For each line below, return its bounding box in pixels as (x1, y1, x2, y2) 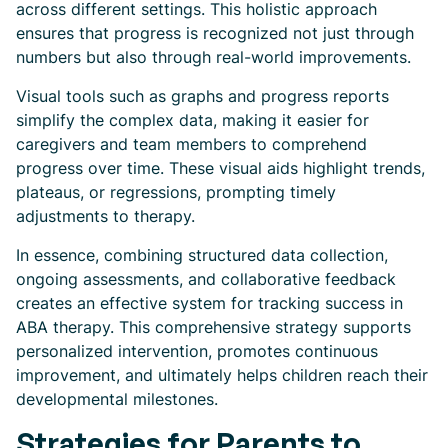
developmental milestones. (16, 389, 218, 409)
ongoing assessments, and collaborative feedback (16, 269, 396, 289)
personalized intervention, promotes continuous (16, 341, 378, 361)
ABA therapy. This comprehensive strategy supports (16, 317, 411, 337)
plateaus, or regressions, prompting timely (16, 182, 336, 202)
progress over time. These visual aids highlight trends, (16, 158, 425, 178)
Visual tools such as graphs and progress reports (16, 86, 389, 106)
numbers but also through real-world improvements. (16, 47, 411, 67)
